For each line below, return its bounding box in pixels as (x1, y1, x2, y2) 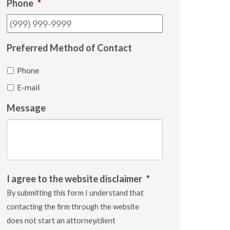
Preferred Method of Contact (7, 42, 132, 53)
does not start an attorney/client (7, 216, 116, 225)
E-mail (17, 82, 40, 92)
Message (7, 102, 46, 113)
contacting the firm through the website (7, 202, 139, 211)
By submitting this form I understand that (7, 188, 144, 197)
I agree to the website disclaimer (7, 172, 142, 184)
